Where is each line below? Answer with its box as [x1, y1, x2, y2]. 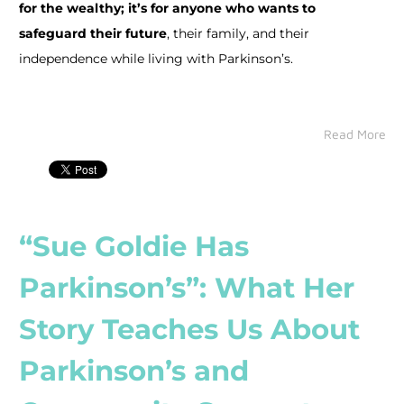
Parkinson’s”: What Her [18, 270, 354, 305]
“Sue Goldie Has [18, 228, 249, 263]
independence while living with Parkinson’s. [18, 50, 293, 67]
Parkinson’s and [18, 353, 249, 388]
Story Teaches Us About [18, 311, 360, 346]
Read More [323, 125, 386, 142]
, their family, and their [166, 24, 309, 41]
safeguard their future [18, 24, 167, 41]
